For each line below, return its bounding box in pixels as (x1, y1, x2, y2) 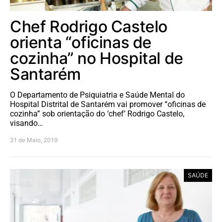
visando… (10, 118, 43, 128)
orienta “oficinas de (10, 33, 152, 53)
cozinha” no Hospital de (10, 49, 183, 68)
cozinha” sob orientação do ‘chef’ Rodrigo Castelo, (10, 109, 184, 119)
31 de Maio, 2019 (10, 136, 57, 144)
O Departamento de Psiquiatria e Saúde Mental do (10, 90, 185, 100)
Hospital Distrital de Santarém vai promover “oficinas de (10, 100, 206, 110)
